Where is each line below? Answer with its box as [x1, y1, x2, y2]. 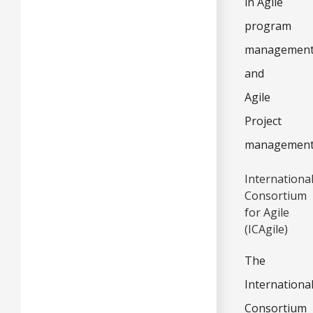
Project [245, 112, 282, 129]
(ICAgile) [245, 221, 288, 237]
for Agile [245, 204, 289, 220]
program [245, 17, 291, 34]
